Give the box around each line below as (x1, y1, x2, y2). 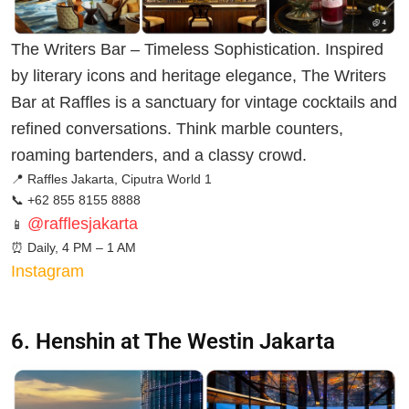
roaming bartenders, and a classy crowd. (11, 146, 307, 165)
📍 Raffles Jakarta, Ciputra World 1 (11, 172, 212, 187)
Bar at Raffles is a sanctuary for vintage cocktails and (11, 93, 397, 112)
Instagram (11, 262, 84, 281)
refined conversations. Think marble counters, (11, 120, 343, 139)
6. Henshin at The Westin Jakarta (11, 329, 335, 355)
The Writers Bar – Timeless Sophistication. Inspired (11, 40, 383, 59)
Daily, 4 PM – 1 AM (24, 240, 136, 256)
